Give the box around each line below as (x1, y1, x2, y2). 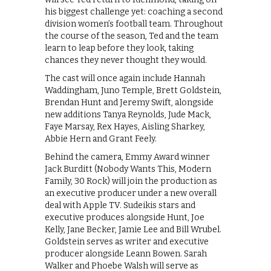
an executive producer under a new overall (45, 188, 217, 199)
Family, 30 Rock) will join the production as (45, 176, 217, 187)
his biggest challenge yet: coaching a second (45, 7, 223, 18)
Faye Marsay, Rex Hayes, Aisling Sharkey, (45, 122, 205, 132)
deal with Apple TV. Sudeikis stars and (45, 200, 195, 211)
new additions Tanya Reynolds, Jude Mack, (45, 109, 211, 120)
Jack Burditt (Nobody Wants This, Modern (45, 164, 211, 175)
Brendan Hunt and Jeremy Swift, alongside (45, 97, 214, 108)
